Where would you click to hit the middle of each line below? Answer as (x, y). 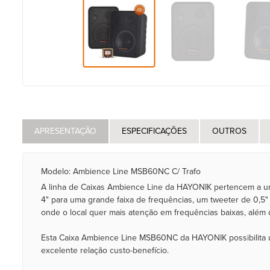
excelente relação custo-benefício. (105, 250)
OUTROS (229, 131)
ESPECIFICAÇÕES (154, 131)
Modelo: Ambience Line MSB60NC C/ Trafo (121, 171)
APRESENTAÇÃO (65, 131)
